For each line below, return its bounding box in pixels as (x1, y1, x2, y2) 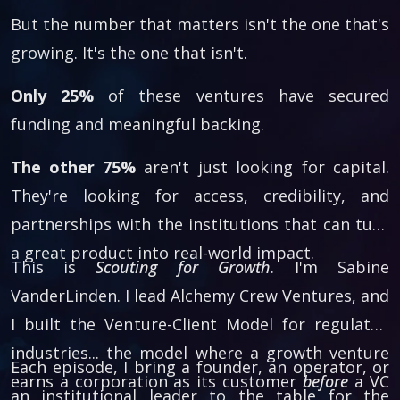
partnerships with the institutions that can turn (11, 213, 389, 235)
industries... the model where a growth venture (11, 342, 389, 363)
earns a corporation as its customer (11, 371, 303, 392)
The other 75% (11, 156, 136, 178)
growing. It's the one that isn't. (11, 42, 247, 63)
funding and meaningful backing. (11, 113, 264, 135)
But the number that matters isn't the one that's (11, 13, 389, 35)
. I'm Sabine (271, 256, 389, 278)
